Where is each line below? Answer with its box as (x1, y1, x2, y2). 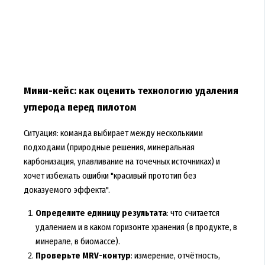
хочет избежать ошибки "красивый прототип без (23, 170, 196, 181)
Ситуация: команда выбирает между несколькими (23, 127, 203, 138)
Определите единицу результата (35, 207, 167, 218)
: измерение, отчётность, (130, 250, 220, 261)
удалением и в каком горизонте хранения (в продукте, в (35, 221, 237, 232)
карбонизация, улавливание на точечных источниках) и (23, 156, 220, 167)
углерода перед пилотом (23, 101, 136, 114)
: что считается (166, 207, 219, 218)
